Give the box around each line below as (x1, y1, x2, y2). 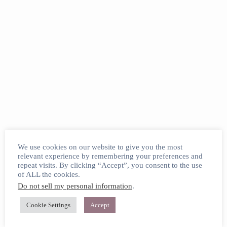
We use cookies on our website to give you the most (18, 143, 182, 151)
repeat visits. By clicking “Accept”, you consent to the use (18, 161, 202, 169)
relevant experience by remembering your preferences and (18, 152, 203, 160)
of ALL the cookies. (18, 170, 80, 178)
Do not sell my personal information (18, 182, 132, 190)
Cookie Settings (26, 201, 70, 209)
